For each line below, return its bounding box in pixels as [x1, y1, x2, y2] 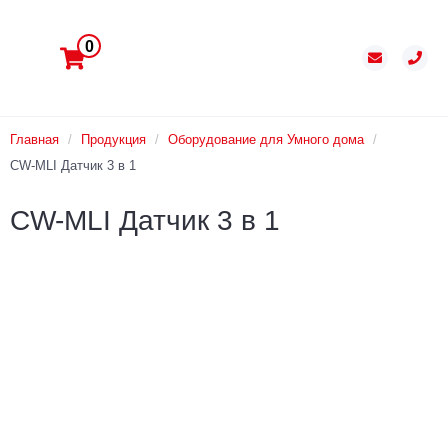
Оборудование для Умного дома [168, 132, 364, 148]
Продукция [81, 132, 146, 148]
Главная [10, 132, 59, 148]
